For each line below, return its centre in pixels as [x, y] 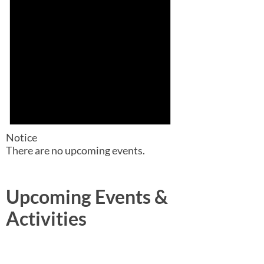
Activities [46, 219]
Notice [22, 138]
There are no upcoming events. [75, 151]
